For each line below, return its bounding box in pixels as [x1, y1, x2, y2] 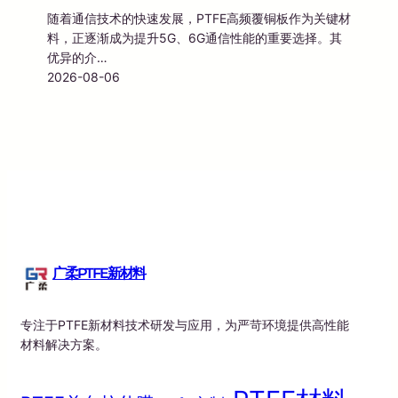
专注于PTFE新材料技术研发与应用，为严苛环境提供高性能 [20, 317, 349, 333]
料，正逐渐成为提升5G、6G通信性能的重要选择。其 [47, 29, 342, 45]
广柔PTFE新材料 [52, 265, 145, 283]
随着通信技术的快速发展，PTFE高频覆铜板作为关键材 [47, 10, 351, 26]
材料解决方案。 [20, 337, 107, 353]
